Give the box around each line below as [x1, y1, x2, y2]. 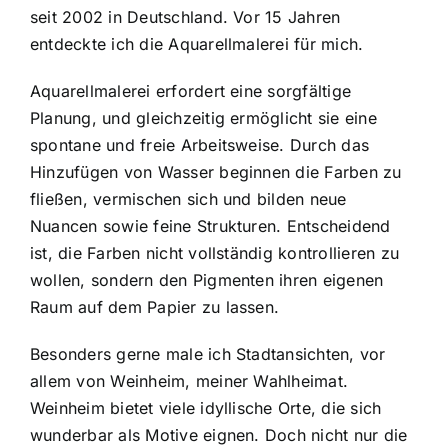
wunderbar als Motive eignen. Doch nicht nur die [29, 424, 408, 445]
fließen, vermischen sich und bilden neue [29, 188, 347, 209]
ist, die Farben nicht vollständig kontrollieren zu [29, 242, 399, 263]
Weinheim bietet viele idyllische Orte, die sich [29, 397, 382, 418]
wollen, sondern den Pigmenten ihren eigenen [29, 269, 384, 290]
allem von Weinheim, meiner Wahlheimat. [29, 370, 349, 391]
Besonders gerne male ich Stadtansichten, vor [29, 343, 386, 364]
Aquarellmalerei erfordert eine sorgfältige [29, 80, 352, 101]
